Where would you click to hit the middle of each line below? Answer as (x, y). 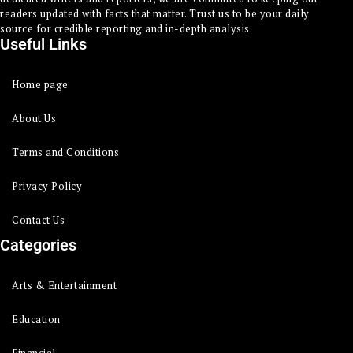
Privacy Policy (47, 186)
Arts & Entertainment (64, 285)
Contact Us (38, 219)
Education (36, 319)
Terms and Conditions (65, 152)
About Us (34, 118)
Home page (40, 84)
